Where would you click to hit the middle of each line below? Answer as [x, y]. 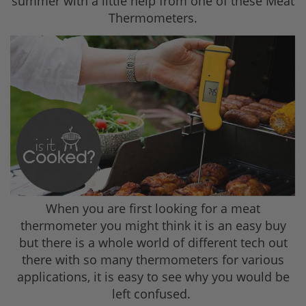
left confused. [153, 294]
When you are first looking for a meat [153, 209]
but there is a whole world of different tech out [153, 243]
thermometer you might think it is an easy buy [153, 226]
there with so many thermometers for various [153, 260]
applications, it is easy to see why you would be [153, 277]
